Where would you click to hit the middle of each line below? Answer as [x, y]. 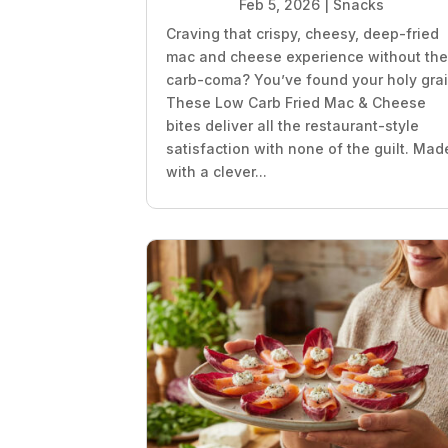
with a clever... [217, 172]
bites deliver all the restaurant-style [293, 126]
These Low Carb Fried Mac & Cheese [296, 103]
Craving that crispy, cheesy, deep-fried [303, 34]
